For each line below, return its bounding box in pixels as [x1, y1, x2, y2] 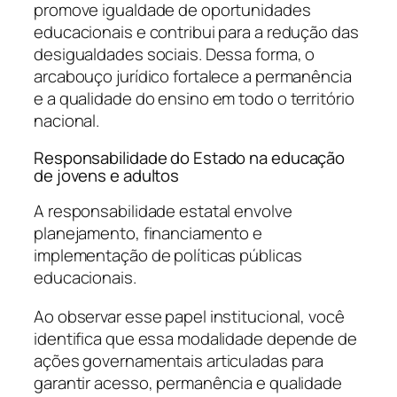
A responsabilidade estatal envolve [34, 199, 292, 223]
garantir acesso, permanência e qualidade [34, 370, 342, 394]
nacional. [34, 109, 100, 133]
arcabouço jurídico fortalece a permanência [34, 65, 352, 89]
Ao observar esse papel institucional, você [34, 304, 345, 328]
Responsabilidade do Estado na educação [34, 145, 346, 169]
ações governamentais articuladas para [34, 348, 324, 372]
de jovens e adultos [34, 163, 180, 187]
